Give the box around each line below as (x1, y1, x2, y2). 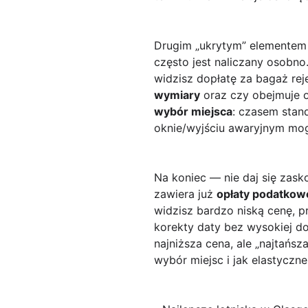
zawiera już (154, 187, 217, 201)
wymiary (154, 88, 200, 102)
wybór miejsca (154, 104, 232, 119)
